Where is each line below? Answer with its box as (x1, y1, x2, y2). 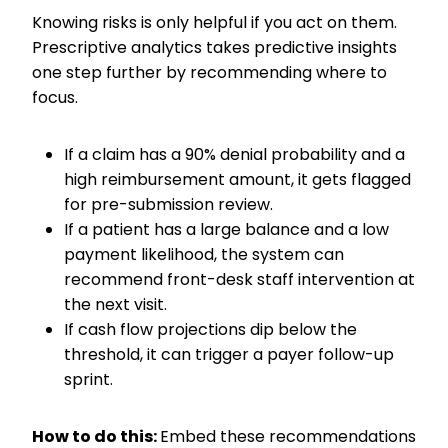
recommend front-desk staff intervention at (64, 268, 415, 291)
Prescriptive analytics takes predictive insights (32, 36, 397, 59)
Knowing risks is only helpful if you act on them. (32, 11, 397, 34)
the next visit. (64, 293, 171, 316)
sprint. (64, 368, 117, 391)
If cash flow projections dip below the (64, 318, 357, 341)
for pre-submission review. (64, 193, 277, 216)
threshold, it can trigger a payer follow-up (64, 343, 394, 366)
